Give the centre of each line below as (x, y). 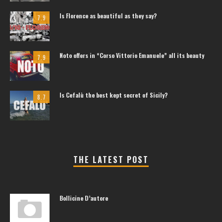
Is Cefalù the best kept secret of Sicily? (113, 95)
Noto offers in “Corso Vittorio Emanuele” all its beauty (132, 55)
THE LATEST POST (111, 160)
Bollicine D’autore (84, 198)
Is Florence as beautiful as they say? (108, 16)
